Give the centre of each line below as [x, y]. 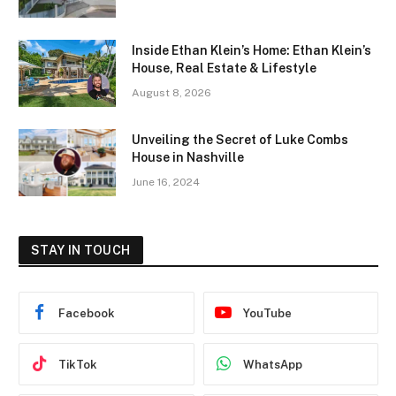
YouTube [267, 313]
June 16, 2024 [166, 183]
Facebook [87, 313]
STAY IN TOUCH [81, 251]
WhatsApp [272, 364]
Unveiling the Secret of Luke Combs [240, 140]
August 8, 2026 [171, 93]
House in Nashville [188, 158]
